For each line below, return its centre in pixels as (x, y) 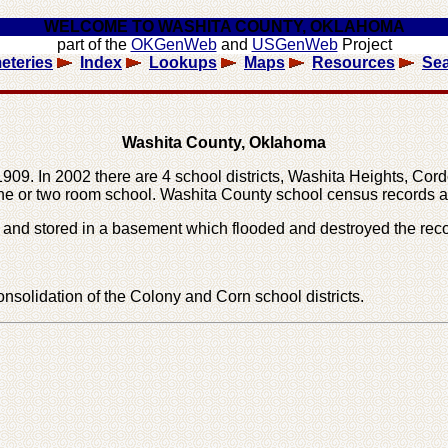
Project (364, 44)
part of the (93, 44)
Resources (353, 62)
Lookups (183, 62)
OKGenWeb (173, 44)
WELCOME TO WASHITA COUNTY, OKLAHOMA (224, 26)
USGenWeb (294, 44)
